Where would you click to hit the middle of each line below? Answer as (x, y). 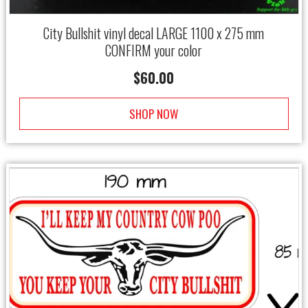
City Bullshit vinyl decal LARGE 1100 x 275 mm (154, 33)
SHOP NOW (154, 114)
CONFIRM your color (154, 51)
